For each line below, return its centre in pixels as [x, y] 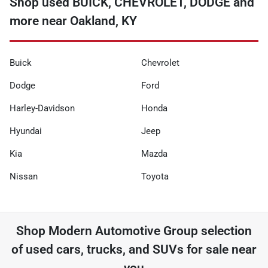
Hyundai [26, 131]
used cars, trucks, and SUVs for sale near [141, 249]
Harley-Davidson [42, 108]
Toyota [155, 176]
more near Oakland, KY [73, 21]
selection [225, 231]
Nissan [24, 176]
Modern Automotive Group [123, 231]
